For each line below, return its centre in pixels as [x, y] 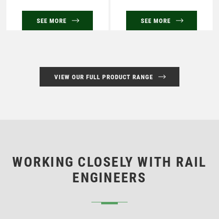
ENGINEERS [109, 177]
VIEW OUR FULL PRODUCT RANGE [104, 77]
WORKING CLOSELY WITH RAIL [109, 162]
